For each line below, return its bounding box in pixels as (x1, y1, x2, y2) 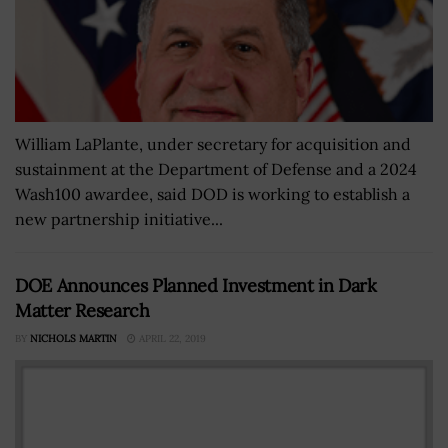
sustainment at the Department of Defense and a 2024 (15, 158, 417, 179)
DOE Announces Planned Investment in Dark (15, 273, 377, 297)
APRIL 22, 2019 (136, 331, 206, 345)
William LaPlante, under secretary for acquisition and (15, 133, 411, 154)
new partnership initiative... (15, 208, 223, 229)
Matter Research (15, 298, 150, 322)
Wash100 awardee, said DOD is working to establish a (15, 183, 410, 204)
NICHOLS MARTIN (30, 331, 117, 345)
